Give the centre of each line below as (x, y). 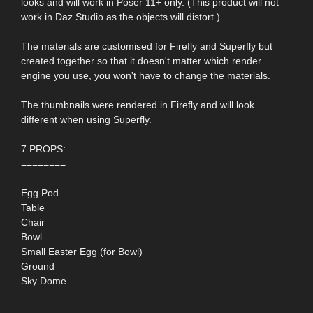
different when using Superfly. (86, 119)
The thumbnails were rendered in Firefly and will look (138, 104)
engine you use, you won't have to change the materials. (146, 75)
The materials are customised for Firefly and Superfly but (147, 46)
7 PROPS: (43, 148)
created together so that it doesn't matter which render (141, 60)
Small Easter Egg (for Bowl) (82, 251)
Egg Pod (40, 192)
